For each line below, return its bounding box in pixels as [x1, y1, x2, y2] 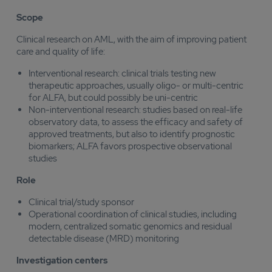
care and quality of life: [16, 46, 105, 58]
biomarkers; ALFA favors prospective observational [29, 140, 232, 152]
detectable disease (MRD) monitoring [29, 233, 179, 245]
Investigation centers [16, 254, 107, 267]
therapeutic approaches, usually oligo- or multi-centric [29, 80, 243, 92]
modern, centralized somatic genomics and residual [29, 220, 232, 233]
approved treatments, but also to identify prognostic [29, 128, 235, 140]
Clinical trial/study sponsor [29, 196, 134, 208]
